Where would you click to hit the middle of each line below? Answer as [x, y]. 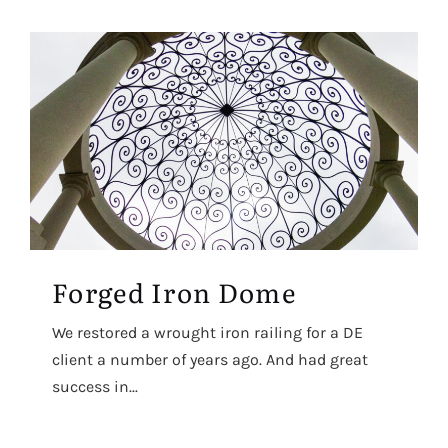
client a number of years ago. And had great [210, 359]
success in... [95, 386]
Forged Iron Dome [174, 291]
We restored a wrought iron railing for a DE [207, 332]
